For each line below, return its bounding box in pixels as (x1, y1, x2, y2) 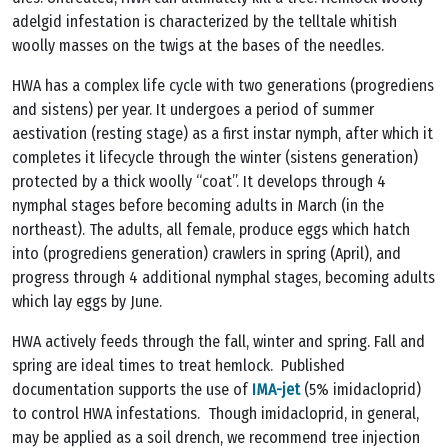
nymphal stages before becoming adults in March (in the (12, 196, 384, 216)
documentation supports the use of (12, 380, 248, 400)
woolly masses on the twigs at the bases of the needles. (12, 36, 384, 56)
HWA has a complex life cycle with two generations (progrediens (12, 76, 434, 96)
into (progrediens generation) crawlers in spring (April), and (12, 244, 401, 264)
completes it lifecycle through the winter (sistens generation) (12, 148, 418, 168)
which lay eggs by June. (12, 292, 162, 312)
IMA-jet (248, 380, 300, 400)
